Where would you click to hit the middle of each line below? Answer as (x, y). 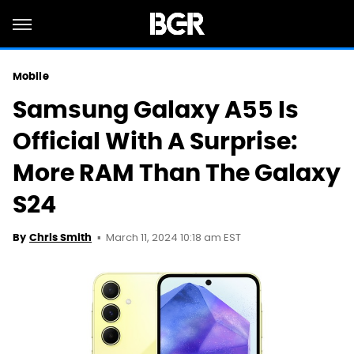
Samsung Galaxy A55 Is (156, 109)
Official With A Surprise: (155, 141)
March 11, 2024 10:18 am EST (173, 238)
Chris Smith (60, 237)
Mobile (31, 76)
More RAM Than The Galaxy (177, 173)
